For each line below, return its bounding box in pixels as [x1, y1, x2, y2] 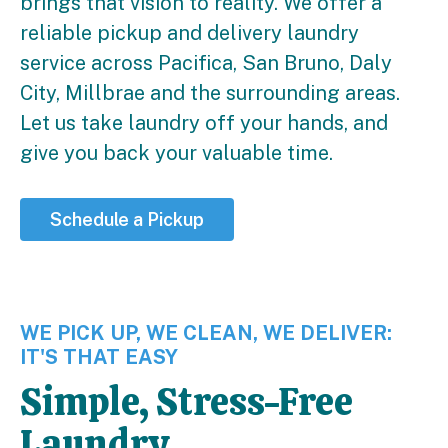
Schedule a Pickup [50, 209, 204, 231]
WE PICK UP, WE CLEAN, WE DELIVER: [20, 321, 392, 346]
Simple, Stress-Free [20, 377, 353, 427]
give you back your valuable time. [20, 141, 333, 166]
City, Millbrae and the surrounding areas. [20, 81, 400, 106]
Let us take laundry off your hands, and [20, 111, 388, 136]
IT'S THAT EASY [20, 345, 178, 370]
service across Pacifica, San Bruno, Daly [20, 51, 392, 76]
